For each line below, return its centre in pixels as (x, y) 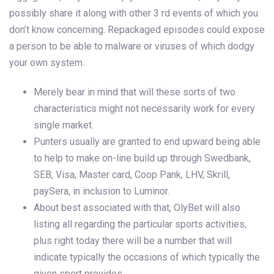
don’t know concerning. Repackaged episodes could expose (137, 30)
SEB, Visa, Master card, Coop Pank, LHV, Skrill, (132, 174)
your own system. (47, 63)
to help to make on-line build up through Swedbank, (142, 158)
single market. (64, 125)
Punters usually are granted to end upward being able (147, 141)
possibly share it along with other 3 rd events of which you (134, 13)
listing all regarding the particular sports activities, (140, 224)
